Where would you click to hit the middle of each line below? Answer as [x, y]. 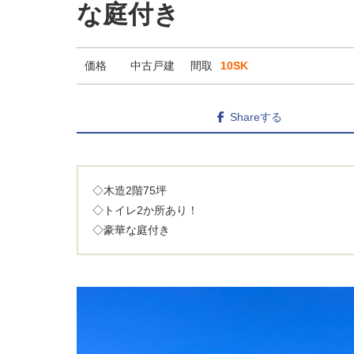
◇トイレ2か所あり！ [145, 210]
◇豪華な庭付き [131, 230]
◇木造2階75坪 [129, 190]
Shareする [256, 117]
